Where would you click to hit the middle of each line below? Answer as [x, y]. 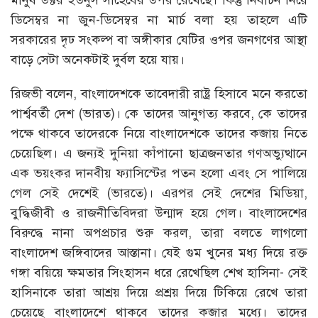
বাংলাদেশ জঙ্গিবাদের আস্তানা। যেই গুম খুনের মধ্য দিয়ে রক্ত [159, 253]
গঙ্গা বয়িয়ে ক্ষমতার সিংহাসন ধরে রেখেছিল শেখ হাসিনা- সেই [159, 273]
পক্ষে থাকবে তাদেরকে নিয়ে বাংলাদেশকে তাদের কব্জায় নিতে [159, 134]
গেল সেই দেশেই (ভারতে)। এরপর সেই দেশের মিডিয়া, [159, 193]
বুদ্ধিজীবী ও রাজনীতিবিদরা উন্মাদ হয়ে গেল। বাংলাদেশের [159, 213]
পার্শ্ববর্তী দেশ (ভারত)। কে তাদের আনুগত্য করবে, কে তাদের [159, 114]
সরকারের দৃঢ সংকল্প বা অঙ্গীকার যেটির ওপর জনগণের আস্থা [159, 40]
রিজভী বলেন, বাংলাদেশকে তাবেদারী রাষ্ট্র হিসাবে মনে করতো [159, 94]
